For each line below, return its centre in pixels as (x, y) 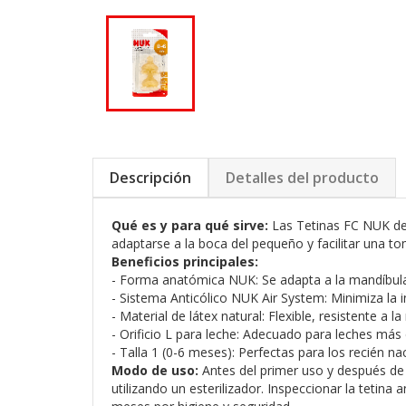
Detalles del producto (302, 178)
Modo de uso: (155, 371)
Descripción (150, 178)
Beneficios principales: (185, 262)
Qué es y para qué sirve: (190, 226)
